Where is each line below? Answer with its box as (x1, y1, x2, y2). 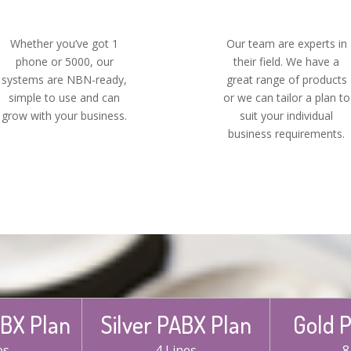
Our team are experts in (226, 35, 347, 51)
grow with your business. (2, 107, 128, 123)
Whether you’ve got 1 (10, 35, 119, 51)
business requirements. (228, 125, 346, 141)
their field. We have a (233, 53, 340, 69)
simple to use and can (9, 89, 121, 105)
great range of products (226, 71, 347, 87)
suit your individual (240, 107, 334, 123)
